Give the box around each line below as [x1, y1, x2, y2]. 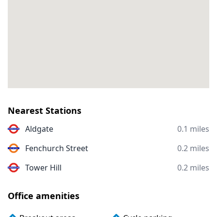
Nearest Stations [8, 105, 81, 116]
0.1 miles [177, 124, 209, 134]
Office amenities [8, 190, 79, 201]
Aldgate [25, 124, 53, 134]
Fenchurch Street [25, 143, 88, 154]
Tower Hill [25, 162, 62, 173]
